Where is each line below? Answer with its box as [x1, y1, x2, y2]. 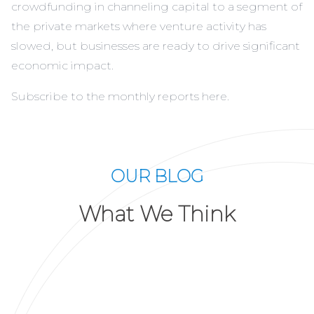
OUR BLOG [111, 166, 203, 187]
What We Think [78, 201, 235, 228]
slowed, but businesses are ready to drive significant [11, 39, 300, 53]
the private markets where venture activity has [11, 20, 266, 34]
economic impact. [11, 59, 114, 73]
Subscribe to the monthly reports [11, 90, 202, 104]
